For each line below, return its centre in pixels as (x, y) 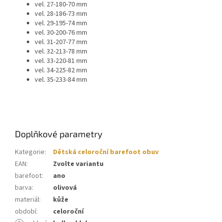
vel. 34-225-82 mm (61, 71)
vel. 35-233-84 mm (61, 80)
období (26, 212)
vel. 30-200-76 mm (61, 33)
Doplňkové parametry (59, 134)
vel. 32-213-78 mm (61, 52)
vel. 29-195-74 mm (61, 24)
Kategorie (30, 152)
